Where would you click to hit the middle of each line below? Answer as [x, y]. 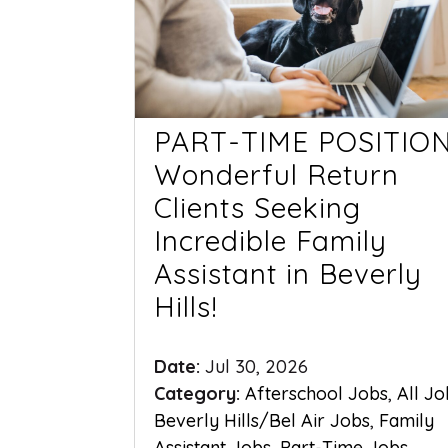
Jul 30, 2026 [257, 366]
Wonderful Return [277, 174]
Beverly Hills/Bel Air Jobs [262, 420]
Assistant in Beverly [288, 273]
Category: [200, 393]
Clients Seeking [258, 207]
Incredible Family [271, 240]
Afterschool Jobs [317, 393]
